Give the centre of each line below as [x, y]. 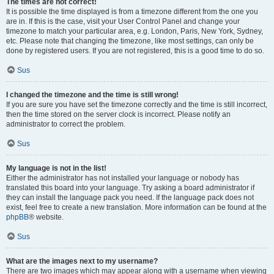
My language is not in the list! [56, 168]
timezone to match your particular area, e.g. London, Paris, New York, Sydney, [135, 31]
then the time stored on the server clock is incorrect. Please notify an [118, 114]
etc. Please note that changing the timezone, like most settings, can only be [130, 41]
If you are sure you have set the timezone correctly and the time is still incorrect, [137, 105]
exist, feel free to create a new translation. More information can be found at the [136, 207]
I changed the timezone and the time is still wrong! [92, 95]
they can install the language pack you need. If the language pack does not [130, 198]
